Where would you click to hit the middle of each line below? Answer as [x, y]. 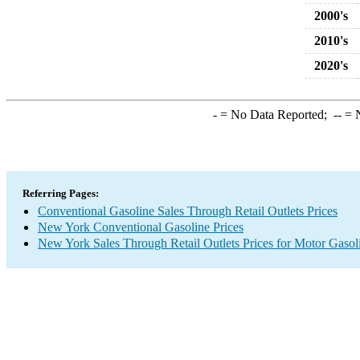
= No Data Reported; [275, 115]
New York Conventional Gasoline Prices [141, 227]
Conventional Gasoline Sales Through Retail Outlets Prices [188, 211]
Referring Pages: [61, 193]
